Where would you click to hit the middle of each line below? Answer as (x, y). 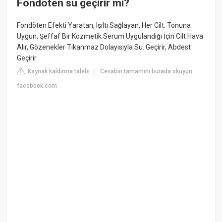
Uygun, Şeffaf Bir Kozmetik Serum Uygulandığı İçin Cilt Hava (110, 36)
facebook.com (37, 86)
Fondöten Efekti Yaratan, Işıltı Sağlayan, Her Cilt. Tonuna (104, 26)
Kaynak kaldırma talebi (58, 72)
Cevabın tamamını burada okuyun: (147, 72)
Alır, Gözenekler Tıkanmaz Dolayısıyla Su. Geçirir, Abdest (104, 47)
